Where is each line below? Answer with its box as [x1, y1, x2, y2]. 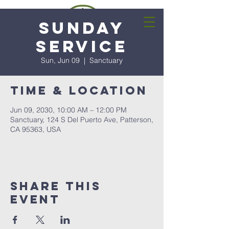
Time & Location [10, 83, 148, 98]
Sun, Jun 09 [41, 56, 80, 65]
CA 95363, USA [10, 125, 61, 134]
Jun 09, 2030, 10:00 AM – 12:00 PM [10, 105, 127, 114]
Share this [10, 179, 101, 193]
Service [36, 36, 128, 57]
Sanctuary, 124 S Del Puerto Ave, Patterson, [10, 115, 153, 124]
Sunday [38, 18, 125, 38]
